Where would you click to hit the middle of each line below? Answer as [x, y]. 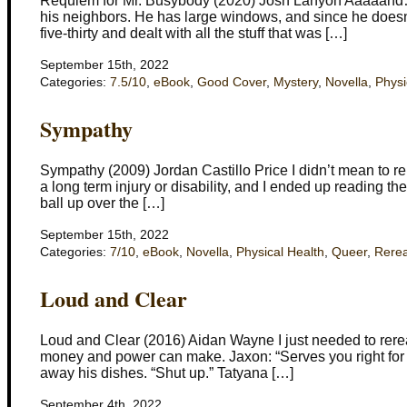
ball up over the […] [102, 203]
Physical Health [280, 252]
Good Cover [232, 82]
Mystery [296, 82]
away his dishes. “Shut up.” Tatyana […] [167, 372]
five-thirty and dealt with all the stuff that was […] [194, 33]
